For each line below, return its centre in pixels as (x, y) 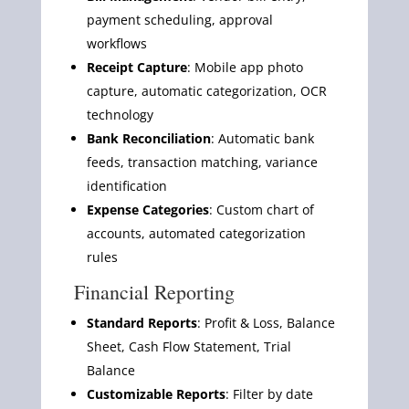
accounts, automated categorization (196, 233)
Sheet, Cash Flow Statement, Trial (189, 346)
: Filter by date (269, 393)
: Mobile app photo (245, 67)
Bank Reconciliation (148, 138)
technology (120, 114)
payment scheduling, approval (179, 19)
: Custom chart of (261, 209)
